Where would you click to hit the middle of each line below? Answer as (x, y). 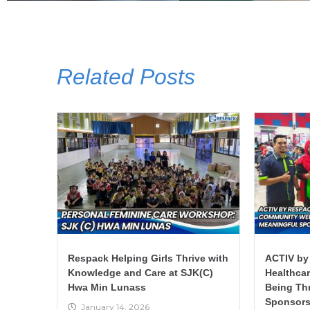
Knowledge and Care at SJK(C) (140, 272)
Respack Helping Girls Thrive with (148, 258)
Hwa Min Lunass (107, 287)
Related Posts (126, 76)
